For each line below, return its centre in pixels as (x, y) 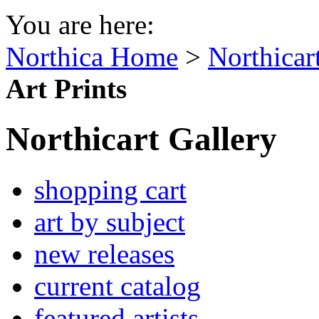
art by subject (110, 221)
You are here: (80, 24)
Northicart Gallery (141, 139)
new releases (104, 253)
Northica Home (92, 56)
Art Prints (66, 88)
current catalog (117, 286)
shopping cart (110, 189)
